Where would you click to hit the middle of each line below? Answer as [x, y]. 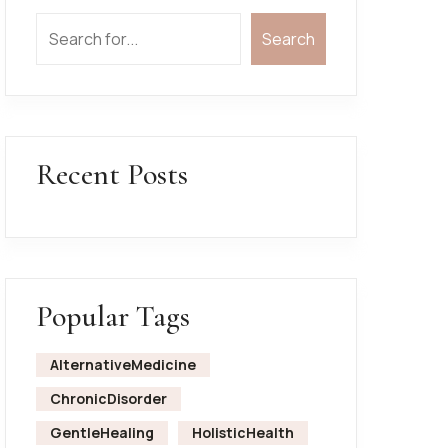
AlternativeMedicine [122, 364]
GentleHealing [101, 432]
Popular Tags [112, 316]
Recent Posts [111, 174]
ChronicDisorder [108, 398]
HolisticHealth [242, 432]
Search [288, 39]
